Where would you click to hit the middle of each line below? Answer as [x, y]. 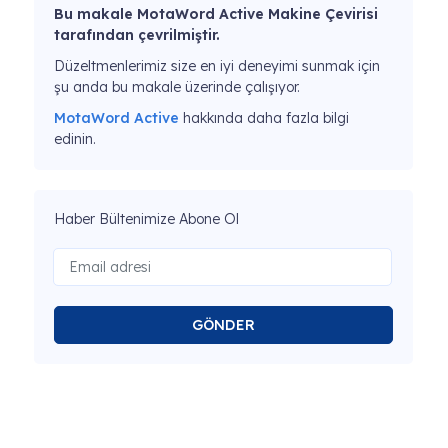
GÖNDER [223, 324]
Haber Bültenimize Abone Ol [146, 219]
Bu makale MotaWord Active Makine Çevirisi [216, 14]
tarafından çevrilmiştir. [137, 35]
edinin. [75, 139]
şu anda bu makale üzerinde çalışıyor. [177, 87]
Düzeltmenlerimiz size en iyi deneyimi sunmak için [217, 66]
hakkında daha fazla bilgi [264, 118]
